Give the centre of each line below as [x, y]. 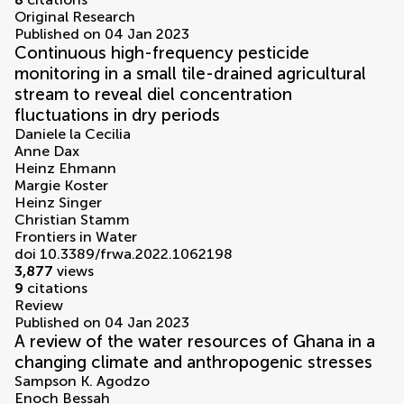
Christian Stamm [72, 220]
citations [55, 289]
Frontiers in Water [76, 237]
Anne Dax [47, 151]
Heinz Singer [58, 203]
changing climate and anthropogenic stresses [193, 363]
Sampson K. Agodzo [82, 381]
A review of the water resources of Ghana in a [195, 342]
